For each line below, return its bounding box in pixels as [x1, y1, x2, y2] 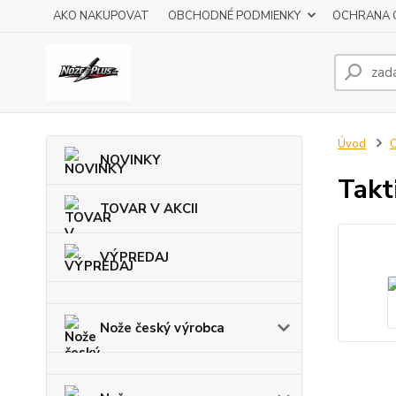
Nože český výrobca [100, 319, 225, 337]
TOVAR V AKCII [100, 200, 198, 217]
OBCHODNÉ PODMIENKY [168, 8, 301, 24]
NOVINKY [100, 151, 161, 169]
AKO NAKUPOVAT [53, 8, 149, 24]
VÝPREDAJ [100, 248, 169, 266]
